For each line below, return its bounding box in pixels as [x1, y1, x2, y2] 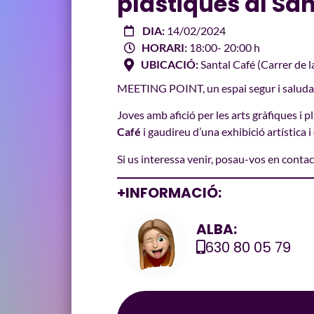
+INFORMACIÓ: [117, 183, 221, 203]
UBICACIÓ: [141, 57, 198, 71]
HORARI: [142, 41, 187, 54]
